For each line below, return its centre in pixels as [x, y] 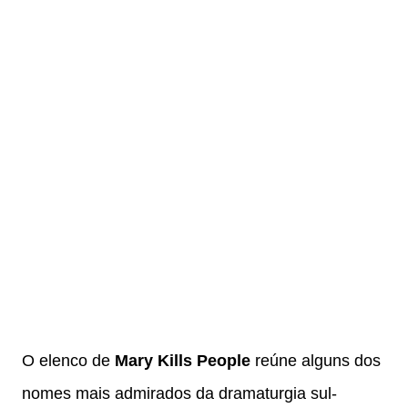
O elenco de [68, 361]
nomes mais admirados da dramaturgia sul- [179, 394]
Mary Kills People [183, 361]
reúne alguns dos [316, 361]
